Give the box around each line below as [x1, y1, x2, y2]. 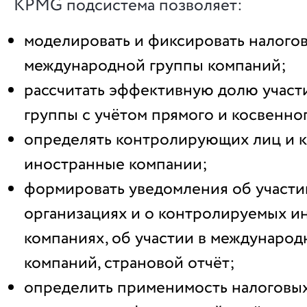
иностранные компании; [24, 151, 208, 177]
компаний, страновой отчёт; [24, 250, 235, 275]
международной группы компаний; [24, 53, 286, 78]
